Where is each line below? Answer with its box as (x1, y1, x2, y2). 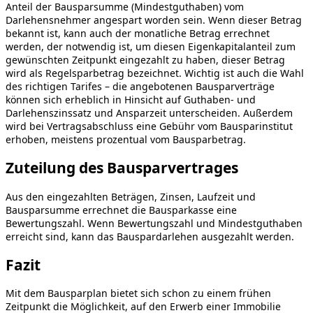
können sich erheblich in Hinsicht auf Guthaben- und (6, 92, 256, 106)
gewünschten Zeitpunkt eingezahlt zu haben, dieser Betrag (6, 52, 285, 66)
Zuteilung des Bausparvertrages (6, 158, 238, 178)
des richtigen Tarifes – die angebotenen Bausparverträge (6, 79, 275, 93)
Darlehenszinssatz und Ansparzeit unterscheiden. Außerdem (6, 105, 293, 119)
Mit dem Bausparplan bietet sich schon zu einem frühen (6, 286, 271, 300)
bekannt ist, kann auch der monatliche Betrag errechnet (6, 26, 270, 40)
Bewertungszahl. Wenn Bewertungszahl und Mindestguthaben (6, 216, 303, 230)
